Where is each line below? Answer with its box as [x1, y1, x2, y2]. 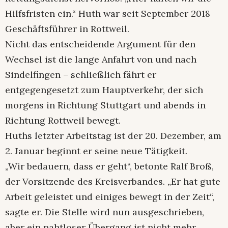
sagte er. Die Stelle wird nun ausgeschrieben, [5, 206, 204, 218]
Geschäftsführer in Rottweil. [5, 22, 129, 35]
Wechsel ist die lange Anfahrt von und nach [5, 53, 196, 65]
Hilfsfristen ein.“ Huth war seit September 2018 [5, 7, 210, 19]
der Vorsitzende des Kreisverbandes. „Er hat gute [5, 175, 220, 187]
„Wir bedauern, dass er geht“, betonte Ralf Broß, [5, 160, 214, 172]
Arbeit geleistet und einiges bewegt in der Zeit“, [5, 190, 214, 203]
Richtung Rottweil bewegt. [5, 114, 121, 126]
